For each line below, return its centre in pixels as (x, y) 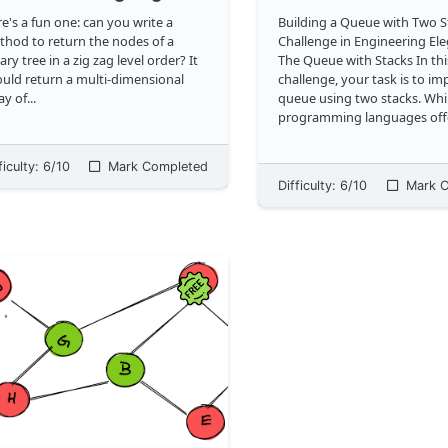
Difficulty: (309, 185)
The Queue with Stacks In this (291, 59)
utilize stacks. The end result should (319, 173)
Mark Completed (156, 166)
